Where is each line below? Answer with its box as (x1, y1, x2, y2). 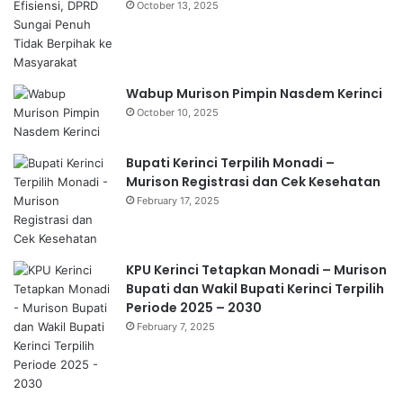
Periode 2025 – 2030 (126, 298, 262, 317)
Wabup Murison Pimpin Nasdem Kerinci (126, 84, 382, 103)
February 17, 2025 (137, 193, 219, 207)
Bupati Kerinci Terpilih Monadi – (126, 153, 335, 172)
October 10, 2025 (137, 105, 219, 119)
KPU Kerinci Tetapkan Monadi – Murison (126, 260, 387, 279)
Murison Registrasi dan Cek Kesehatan (126, 172, 381, 191)
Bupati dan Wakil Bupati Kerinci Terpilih (126, 279, 384, 298)
